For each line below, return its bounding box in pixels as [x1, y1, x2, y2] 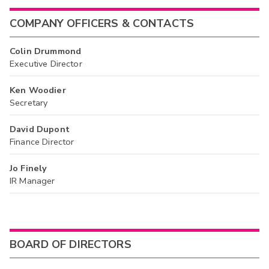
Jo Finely [10, 162, 47, 174]
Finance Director [10, 135, 74, 148]
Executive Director [10, 57, 82, 70]
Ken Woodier [10, 83, 66, 96]
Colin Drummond [10, 44, 82, 57]
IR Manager [10, 174, 55, 187]
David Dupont [10, 122, 70, 135]
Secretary [10, 96, 48, 109]
